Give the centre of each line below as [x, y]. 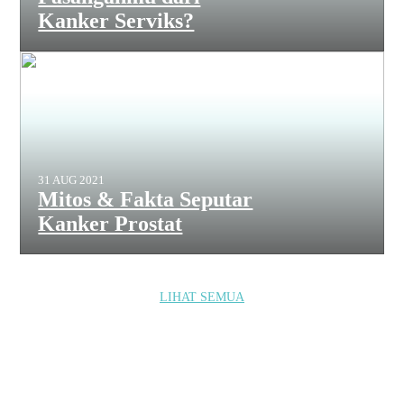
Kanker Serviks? [116, 21]
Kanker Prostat [110, 224]
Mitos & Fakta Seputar [146, 199]
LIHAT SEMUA [202, 297]
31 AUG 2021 [72, 180]
